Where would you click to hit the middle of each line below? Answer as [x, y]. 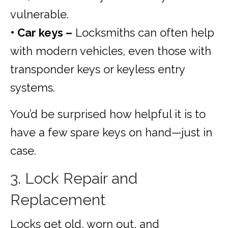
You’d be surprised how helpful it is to [108, 114]
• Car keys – [41, 33]
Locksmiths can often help [143, 33]
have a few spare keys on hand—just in [111, 133]
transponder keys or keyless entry [97, 69]
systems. [33, 88]
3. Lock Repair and [74, 179]
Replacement [58, 200]
